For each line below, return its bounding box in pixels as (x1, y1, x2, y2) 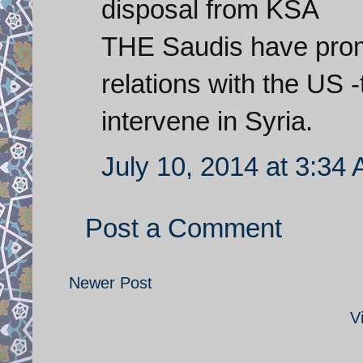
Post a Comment (85, 212, 282, 243)
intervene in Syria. (101, 105, 313, 136)
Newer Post (69, 273, 152, 292)
